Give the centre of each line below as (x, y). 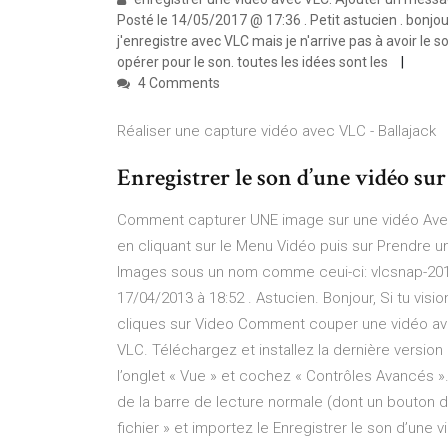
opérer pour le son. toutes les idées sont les (254, 62)
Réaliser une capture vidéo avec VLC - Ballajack (276, 131)
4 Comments (177, 83)
